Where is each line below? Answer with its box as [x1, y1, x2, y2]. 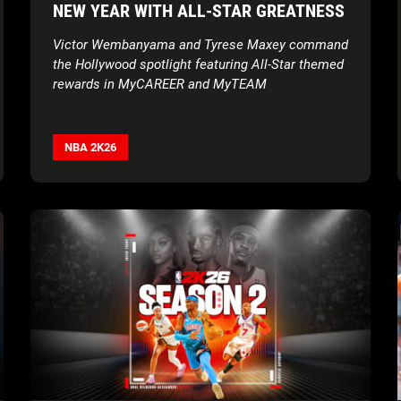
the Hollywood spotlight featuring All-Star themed [53, 55, 344, 73]
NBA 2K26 [64, 140, 116, 154]
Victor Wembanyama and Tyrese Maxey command [53, 36, 348, 53]
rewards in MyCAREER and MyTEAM [53, 75, 267, 92]
